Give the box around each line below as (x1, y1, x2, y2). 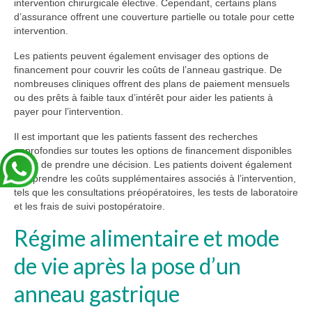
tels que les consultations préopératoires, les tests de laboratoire (14, 187, 298, 198)
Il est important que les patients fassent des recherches (14, 131, 258, 143)
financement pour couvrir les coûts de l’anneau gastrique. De (14, 64, 282, 76)
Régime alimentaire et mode (14, 224, 279, 252)
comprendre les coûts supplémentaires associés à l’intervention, (14, 173, 296, 185)
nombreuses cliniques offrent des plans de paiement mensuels (14, 78, 290, 90)
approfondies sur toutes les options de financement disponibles (14, 145, 292, 157)
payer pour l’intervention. (14, 106, 123, 118)
